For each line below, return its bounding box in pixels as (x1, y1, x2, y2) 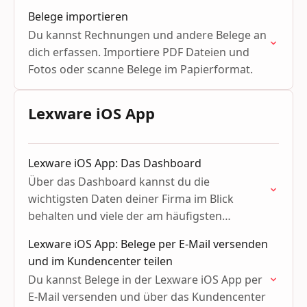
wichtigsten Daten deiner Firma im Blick (28, 191, 234, 206)
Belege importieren (28, 9, 128, 24)
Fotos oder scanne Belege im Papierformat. (28, 62, 253, 77)
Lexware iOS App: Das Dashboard (28, 156, 201, 171)
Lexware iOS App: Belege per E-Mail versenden (28, 236, 268, 251)
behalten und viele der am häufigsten (28, 208, 222, 223)
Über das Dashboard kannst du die (28, 174, 210, 189)
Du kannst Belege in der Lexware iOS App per (28, 272, 262, 287)
